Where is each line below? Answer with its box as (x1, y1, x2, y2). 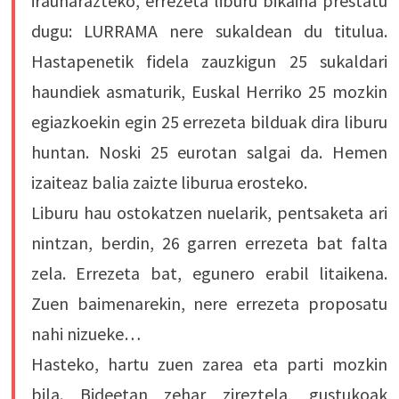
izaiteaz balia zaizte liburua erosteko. (30, 171, 307, 194)
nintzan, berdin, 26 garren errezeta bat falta (30, 232, 388, 255)
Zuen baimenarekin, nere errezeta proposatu (30, 292, 388, 315)
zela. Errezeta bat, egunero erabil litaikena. (30, 262, 388, 285)
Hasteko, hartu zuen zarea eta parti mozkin (30, 353, 388, 376)
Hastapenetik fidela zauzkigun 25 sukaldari (30, 50, 388, 73)
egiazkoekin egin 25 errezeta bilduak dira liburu (30, 110, 388, 134)
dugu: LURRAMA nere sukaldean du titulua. (30, 20, 388, 43)
